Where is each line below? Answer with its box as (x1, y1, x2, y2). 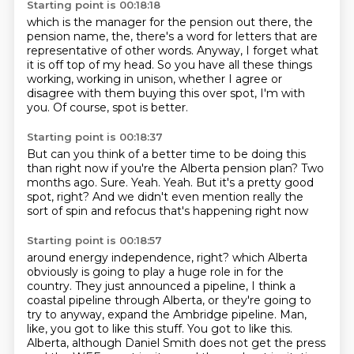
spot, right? (26, 190, 92, 204)
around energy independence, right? (26, 250, 232, 265)
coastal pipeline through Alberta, (26, 293, 208, 307)
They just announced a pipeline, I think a (74, 279, 296, 293)
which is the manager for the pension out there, (26, 15, 294, 29)
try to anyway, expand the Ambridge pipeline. (26, 307, 280, 322)
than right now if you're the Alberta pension (26, 161, 269, 175)
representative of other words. (26, 43, 197, 58)
